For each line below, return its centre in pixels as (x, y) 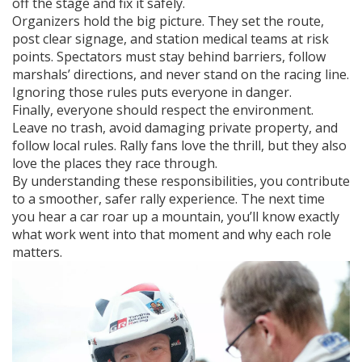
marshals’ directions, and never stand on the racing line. (181, 74)
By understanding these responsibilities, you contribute (181, 181)
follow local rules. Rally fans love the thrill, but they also (179, 145)
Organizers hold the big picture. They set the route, (168, 21)
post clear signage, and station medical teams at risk (170, 39)
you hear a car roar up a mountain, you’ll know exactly (176, 217)
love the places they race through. (115, 163)
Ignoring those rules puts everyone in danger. (152, 92)
